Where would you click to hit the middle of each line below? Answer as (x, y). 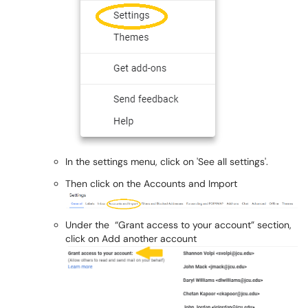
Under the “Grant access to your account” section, (178, 225)
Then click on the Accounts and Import (151, 183)
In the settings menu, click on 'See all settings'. (167, 161)
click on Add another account (131, 239)
